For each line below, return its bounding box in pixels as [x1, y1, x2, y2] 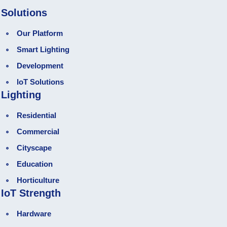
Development [17, 61, 64, 70]
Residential [17, 111, 57, 120]
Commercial [17, 127, 60, 136]
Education [17, 160, 53, 169]
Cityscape [17, 143, 52, 153]
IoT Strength [1, 187, 61, 199]
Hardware [17, 209, 52, 218]
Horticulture [17, 176, 60, 185]
